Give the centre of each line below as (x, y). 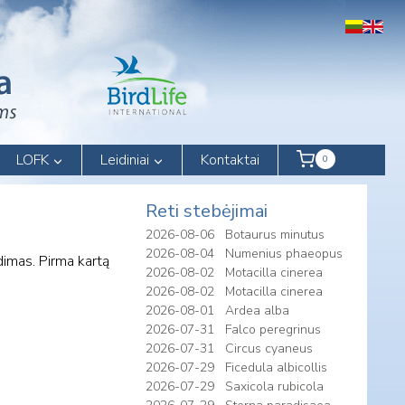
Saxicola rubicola (274, 387)
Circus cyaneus (269, 349)
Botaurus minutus (275, 235)
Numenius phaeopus (284, 254)
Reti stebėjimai (207, 212)
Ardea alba (257, 311)
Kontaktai (230, 160)
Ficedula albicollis (276, 368)
